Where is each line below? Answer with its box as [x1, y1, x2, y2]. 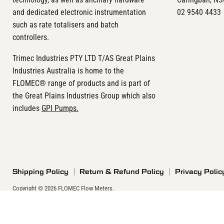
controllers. [12, 32, 49, 42]
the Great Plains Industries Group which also [12, 90, 155, 100]
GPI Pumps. [41, 103, 78, 113]
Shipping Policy [12, 167, 68, 175]
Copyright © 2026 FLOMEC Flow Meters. [12, 184, 114, 192]
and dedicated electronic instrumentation [12, 7, 146, 17]
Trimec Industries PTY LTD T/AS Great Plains [12, 53, 155, 63]
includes [12, 103, 41, 113]
